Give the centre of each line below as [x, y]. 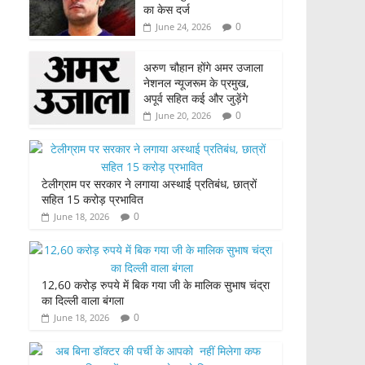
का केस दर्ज [167, 10]
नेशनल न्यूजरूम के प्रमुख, [196, 83]
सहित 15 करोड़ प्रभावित [92, 200]
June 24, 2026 [183, 27]
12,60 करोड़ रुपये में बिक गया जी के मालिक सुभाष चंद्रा [156, 285]
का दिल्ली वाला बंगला [83, 301]
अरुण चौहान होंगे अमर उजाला [203, 68]
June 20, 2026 [183, 116]
